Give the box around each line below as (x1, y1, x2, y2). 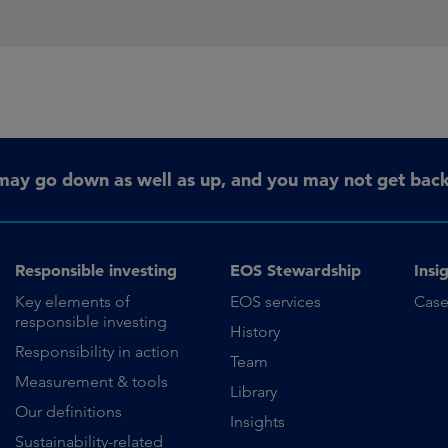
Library (229, 382, 277, 401)
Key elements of (14, 292, 130, 311)
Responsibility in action (14, 342, 179, 361)
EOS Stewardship (229, 260, 361, 280)
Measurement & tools (14, 372, 168, 391)
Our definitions (14, 402, 122, 421)
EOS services (229, 292, 321, 311)
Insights (229, 412, 285, 431)
